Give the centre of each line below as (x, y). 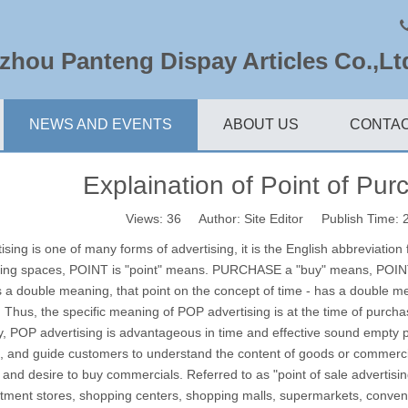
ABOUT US (261, 125)
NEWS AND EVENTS (101, 125)
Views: (146, 219)
